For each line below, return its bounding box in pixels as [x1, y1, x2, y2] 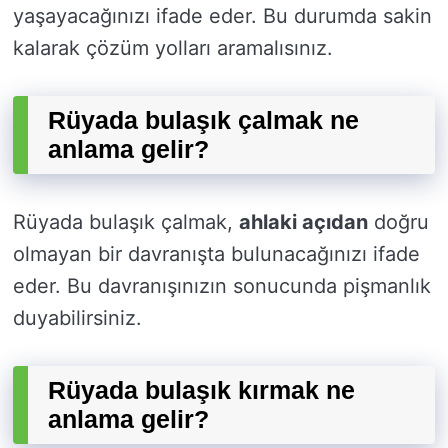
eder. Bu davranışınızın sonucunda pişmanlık [13, 274, 431, 299]
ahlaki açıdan [239, 210, 368, 235]
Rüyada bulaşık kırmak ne [48, 376, 355, 405]
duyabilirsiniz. [13, 306, 142, 331]
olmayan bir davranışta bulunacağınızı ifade [13, 242, 420, 267]
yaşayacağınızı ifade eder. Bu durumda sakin [13, 4, 432, 29]
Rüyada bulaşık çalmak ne [48, 106, 359, 135]
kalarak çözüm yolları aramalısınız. [13, 36, 333, 61]
